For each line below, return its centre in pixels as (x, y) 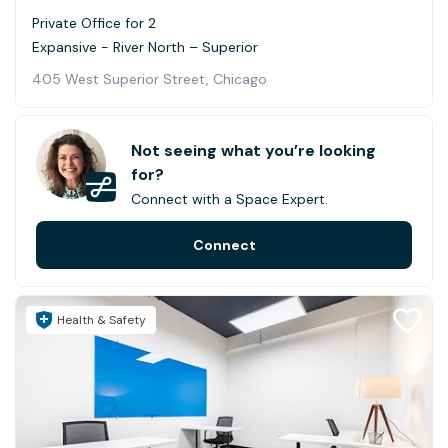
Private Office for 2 (94, 22)
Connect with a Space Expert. (229, 199)
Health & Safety (101, 319)
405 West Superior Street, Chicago (149, 78)
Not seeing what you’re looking (253, 151)
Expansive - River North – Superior (145, 46)
